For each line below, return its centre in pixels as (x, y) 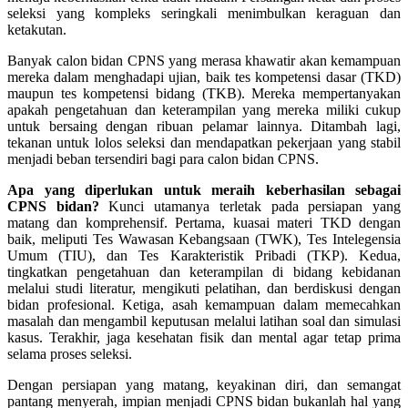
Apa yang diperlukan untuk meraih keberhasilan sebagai (204, 189)
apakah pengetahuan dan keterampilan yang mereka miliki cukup (204, 109)
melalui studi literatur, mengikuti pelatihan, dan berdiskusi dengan (204, 288)
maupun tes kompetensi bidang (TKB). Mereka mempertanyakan (204, 93)
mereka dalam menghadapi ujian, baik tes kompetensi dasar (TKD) (204, 76)
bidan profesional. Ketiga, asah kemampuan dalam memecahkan (204, 304)
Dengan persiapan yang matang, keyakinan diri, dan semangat (204, 384)
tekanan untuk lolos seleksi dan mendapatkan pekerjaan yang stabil (204, 142)
